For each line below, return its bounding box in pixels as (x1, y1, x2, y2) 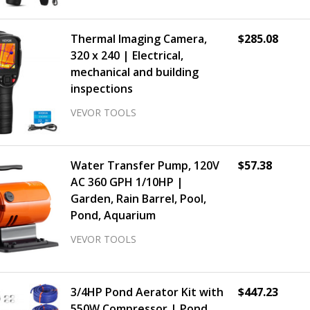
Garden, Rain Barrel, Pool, (71, 191, 206, 206)
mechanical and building (71, 64, 199, 80)
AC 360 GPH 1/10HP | (71, 174, 183, 190)
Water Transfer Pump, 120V (71, 158, 219, 173)
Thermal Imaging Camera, (71, 31, 207, 46)
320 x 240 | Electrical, (71, 48, 183, 63)
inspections (71, 81, 133, 96)
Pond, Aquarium (71, 208, 156, 223)
